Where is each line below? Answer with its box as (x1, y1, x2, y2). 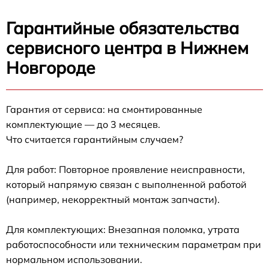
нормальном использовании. (6, 253, 142, 265)
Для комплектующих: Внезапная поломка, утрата (6, 223, 240, 235)
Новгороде (6, 56, 95, 78)
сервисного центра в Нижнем (6, 37, 249, 58)
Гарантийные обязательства (6, 17, 239, 38)
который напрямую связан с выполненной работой (6, 178, 247, 190)
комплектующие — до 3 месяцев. (6, 118, 160, 130)
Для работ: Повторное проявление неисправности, (6, 163, 245, 175)
